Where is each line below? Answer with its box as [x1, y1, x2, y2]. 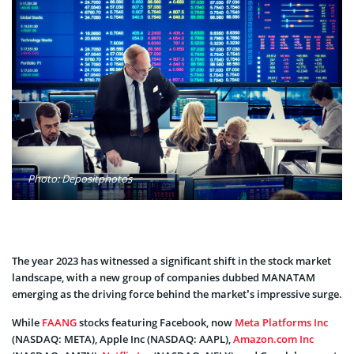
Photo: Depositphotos [28, 171, 132, 186]
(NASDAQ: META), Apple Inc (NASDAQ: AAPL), [12, 331, 233, 346]
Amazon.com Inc [233, 331, 314, 346]
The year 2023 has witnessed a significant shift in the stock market [12, 253, 331, 268]
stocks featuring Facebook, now [77, 314, 235, 330]
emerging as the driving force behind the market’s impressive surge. [12, 286, 342, 301]
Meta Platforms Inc [235, 314, 328, 330]
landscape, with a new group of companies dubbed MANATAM [12, 269, 315, 284]
